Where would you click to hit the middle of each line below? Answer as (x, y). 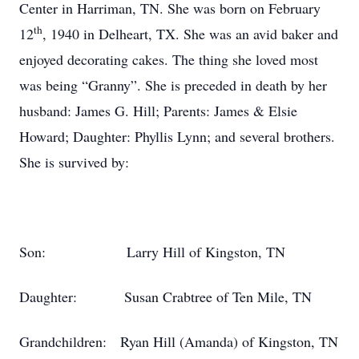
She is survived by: (74, 162)
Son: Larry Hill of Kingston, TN (152, 252)
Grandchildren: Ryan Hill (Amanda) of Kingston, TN (179, 341)
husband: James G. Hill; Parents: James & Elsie (158, 111)
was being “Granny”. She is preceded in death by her (173, 85)
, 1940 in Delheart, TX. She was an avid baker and (190, 34)
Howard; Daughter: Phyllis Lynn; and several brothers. (177, 136)
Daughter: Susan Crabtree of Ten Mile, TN (165, 296)
